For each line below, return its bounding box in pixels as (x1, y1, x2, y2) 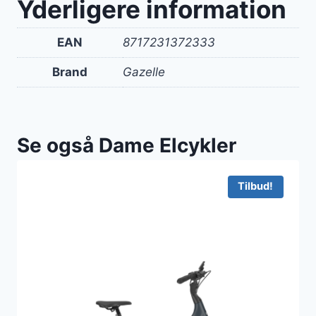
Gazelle (123, 64, 165, 79)
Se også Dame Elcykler (17, 133, 236, 158)
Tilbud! (238, 180, 274, 193)
